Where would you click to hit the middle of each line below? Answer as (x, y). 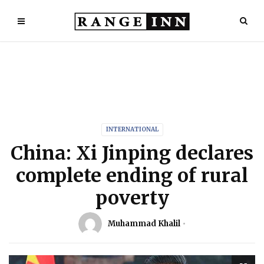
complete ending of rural (132, 176)
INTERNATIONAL (132, 129)
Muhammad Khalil (144, 224)
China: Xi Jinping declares (132, 153)
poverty (132, 198)
